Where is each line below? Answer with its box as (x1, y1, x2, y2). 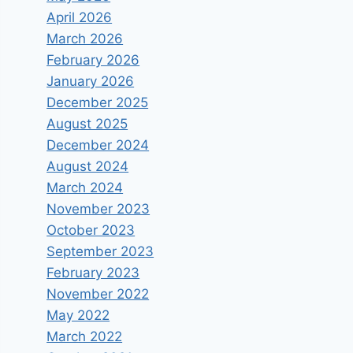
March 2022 (46, 328, 123, 344)
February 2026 (46, 51, 140, 68)
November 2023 (46, 200, 150, 217)
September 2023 (46, 243, 154, 259)
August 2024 (46, 158, 129, 174)
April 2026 (46, 9, 113, 25)
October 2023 (46, 221, 136, 238)
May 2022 (46, 307, 110, 323)
